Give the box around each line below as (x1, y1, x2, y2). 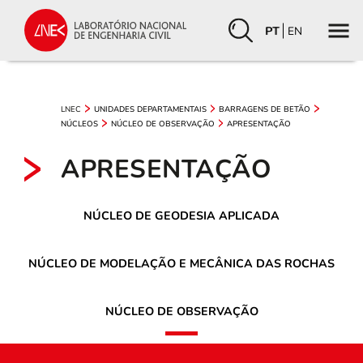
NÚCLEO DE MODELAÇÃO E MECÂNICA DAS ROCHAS (28, 256, 335, 271)
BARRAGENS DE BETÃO (219, 104, 311, 114)
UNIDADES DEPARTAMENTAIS (93, 104, 207, 114)
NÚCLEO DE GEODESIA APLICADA (83, 208, 280, 224)
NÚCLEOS (61, 118, 98, 129)
